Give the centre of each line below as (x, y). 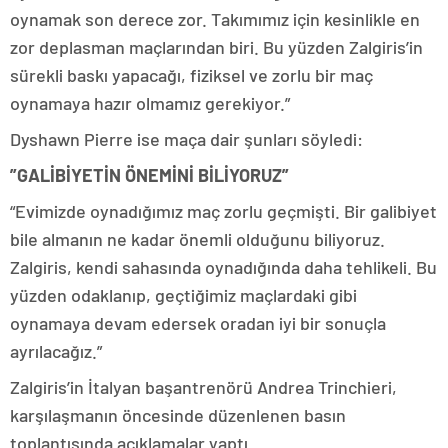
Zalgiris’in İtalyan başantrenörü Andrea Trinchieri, (203, 387)
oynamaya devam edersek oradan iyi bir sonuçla (198, 323)
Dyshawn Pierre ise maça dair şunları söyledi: (186, 139)
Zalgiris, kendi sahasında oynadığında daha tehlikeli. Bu (223, 267)
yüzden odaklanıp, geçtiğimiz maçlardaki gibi (183, 295)
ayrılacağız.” (56, 351)
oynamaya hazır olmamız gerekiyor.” (150, 103)
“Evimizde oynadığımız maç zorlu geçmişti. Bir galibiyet (223, 211)
